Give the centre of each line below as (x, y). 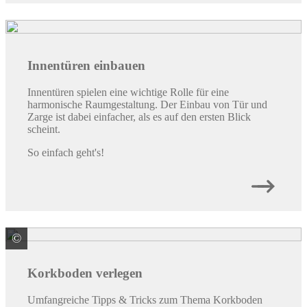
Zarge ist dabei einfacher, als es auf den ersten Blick (139, 116)
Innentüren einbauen (86, 66)
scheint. (44, 129)
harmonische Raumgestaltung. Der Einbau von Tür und (147, 104)
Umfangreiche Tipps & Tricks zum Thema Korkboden (145, 299)
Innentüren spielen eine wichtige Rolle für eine (128, 92)
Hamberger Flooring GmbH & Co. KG (132, 238)
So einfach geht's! (66, 152)
